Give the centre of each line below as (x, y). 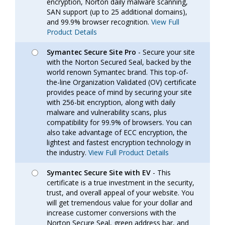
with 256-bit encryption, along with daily (111, 102)
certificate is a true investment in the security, (121, 183)
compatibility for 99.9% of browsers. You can (119, 122)
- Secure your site (165, 52)
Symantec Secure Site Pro (91, 52)
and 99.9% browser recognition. (98, 22)
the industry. (67, 152)
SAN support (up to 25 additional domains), (117, 12)
